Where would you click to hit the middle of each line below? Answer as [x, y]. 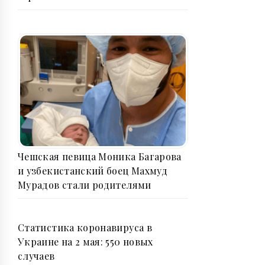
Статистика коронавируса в [85, 228]
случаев [36, 256]
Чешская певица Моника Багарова [100, 157]
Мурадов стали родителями [85, 185]
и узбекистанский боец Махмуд [93, 171]
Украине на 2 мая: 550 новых [85, 242]
